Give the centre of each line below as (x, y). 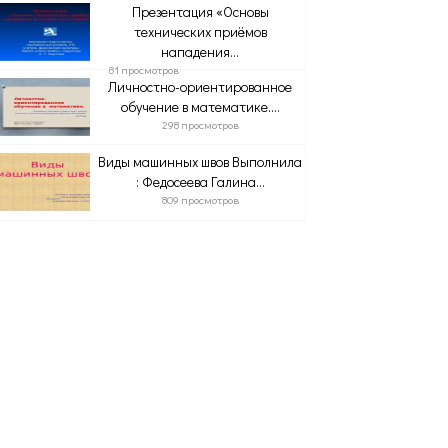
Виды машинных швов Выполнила (200, 161)
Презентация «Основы (200, 11)
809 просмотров (200, 199)
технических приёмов (200, 31)
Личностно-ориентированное (200, 86)
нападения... (200, 51)
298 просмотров (200, 124)
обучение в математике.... (200, 106)
